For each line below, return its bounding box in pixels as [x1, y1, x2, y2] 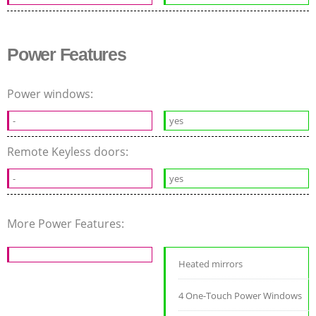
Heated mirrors [178, 257, 243, 270]
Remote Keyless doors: [7, 143, 131, 159]
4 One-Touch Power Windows [178, 288, 303, 302]
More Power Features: [7, 215, 127, 231]
